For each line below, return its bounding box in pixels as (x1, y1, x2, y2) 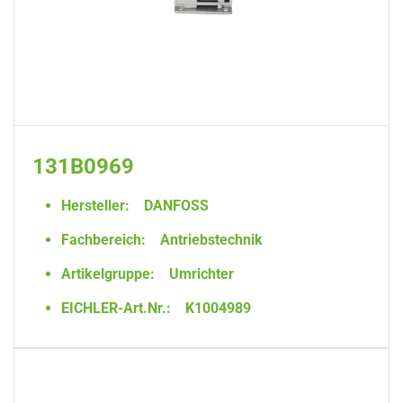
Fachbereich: (61, 231, 146, 248)
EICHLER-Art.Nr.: (61, 300, 171, 317)
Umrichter (166, 265, 234, 282)
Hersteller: (61, 197, 130, 214)
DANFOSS (140, 197, 209, 214)
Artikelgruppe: (61, 265, 155, 282)
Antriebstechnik (157, 231, 263, 248)
